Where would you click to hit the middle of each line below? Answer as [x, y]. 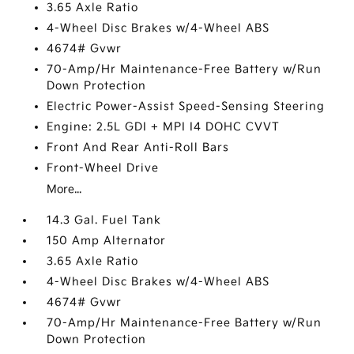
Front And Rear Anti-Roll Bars [138, 147]
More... [64, 189]
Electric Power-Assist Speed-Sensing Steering [186, 106]
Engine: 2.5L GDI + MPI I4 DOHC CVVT [164, 127]
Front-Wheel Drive [103, 168]
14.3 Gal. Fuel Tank [104, 220]
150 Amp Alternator [107, 241]
